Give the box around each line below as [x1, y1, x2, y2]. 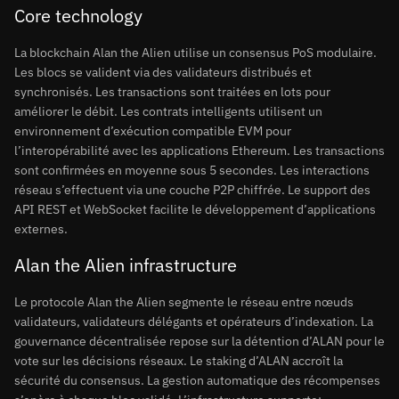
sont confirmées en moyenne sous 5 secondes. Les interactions [14, 162, 370, 178]
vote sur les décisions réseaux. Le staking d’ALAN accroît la [14, 353, 343, 369]
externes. [14, 221, 68, 237]
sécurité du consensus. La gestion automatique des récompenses [14, 372, 380, 388]
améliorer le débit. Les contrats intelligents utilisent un [14, 103, 322, 119]
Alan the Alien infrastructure [14, 253, 237, 277]
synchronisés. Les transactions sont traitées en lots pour [14, 84, 330, 100]
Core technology [14, 4, 142, 28]
